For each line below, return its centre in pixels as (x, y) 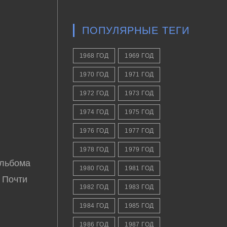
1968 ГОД (94, 56)
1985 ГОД (139, 206)
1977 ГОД (139, 131)
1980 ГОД (94, 168)
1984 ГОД (94, 206)
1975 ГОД (139, 112)
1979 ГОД (139, 149)
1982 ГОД (94, 187)
